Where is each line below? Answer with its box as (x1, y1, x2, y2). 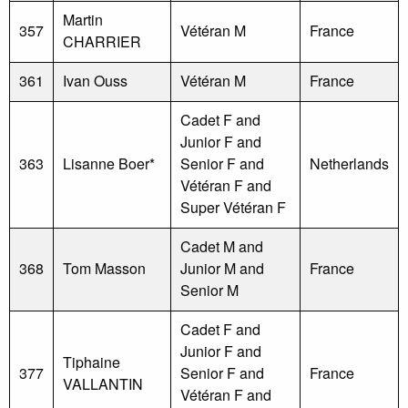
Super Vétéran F (180, 196, 286, 218)
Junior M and (180, 257, 264, 279)
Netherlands (310, 152, 389, 174)
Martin (63, 8, 103, 30)
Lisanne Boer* (63, 152, 155, 174)
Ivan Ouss (63, 69, 127, 91)
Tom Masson (63, 257, 146, 279)
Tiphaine (63, 351, 120, 372)
